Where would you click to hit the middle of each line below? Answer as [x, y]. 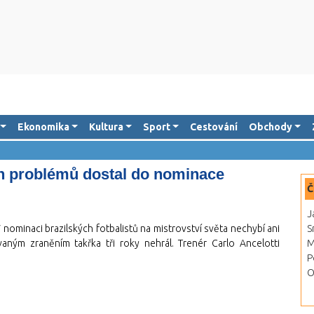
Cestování [213, 127]
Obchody [270, 127]
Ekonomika [43, 127]
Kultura [106, 127]
